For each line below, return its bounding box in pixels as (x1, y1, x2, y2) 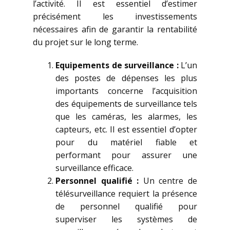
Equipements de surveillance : (55, 60, 179, 71)
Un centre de (139, 175, 198, 186)
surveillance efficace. (55, 162, 133, 174)
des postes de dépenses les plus (55, 72, 197, 84)
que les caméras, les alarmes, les (55, 111, 197, 122)
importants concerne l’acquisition (55, 85, 197, 97)
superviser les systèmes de (55, 214, 197, 225)
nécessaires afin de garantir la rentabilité (33, 24, 197, 35)
